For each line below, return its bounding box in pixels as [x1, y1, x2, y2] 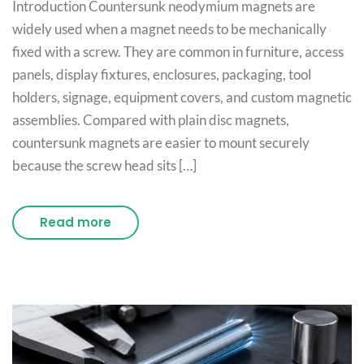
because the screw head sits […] [12, 157, 197, 175]
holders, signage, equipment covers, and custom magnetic [12, 89, 352, 106]
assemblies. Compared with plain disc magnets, [12, 111, 289, 129]
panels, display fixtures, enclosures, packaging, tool [12, 66, 311, 84]
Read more [40, 214, 111, 232]
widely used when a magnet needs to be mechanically [12, 20, 327, 38]
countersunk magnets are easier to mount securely [12, 134, 310, 152]
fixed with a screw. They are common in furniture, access [12, 43, 344, 61]
